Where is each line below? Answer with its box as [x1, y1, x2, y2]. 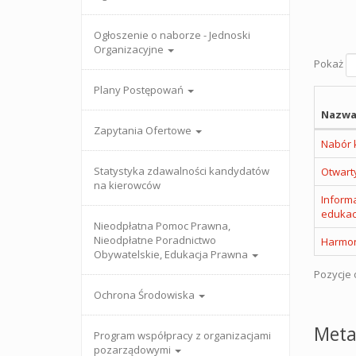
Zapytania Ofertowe [94, 123, 194, 137]
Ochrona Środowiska [94, 288, 197, 302]
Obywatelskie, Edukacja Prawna [94, 247, 250, 261]
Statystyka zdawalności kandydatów [94, 164, 269, 178]
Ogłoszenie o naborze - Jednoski [94, 28, 250, 42]
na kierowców [94, 178, 161, 192]
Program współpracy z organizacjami [94, 328, 271, 342]
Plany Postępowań [94, 83, 186, 97]
